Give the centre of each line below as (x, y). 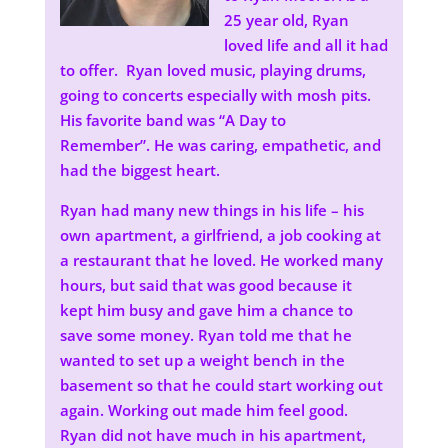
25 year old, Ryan (286, 20)
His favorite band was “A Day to (172, 120)
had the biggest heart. (139, 170)
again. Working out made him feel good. (203, 410)
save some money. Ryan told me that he (205, 335)
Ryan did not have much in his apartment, (212, 435)
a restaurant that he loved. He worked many (221, 260)
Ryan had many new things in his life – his (211, 210)
